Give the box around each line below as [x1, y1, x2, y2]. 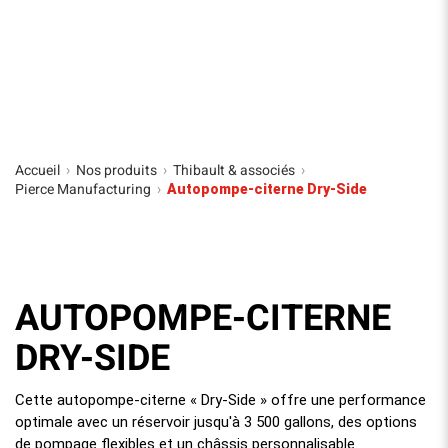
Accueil [15, 160, 60, 181]
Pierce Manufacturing [15, 179, 151, 200]
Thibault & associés [173, 160, 295, 181]
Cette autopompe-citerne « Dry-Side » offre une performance [15, 391, 426, 409]
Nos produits [76, 160, 157, 181]
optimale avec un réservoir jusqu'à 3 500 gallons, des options [15, 413, 417, 431]
